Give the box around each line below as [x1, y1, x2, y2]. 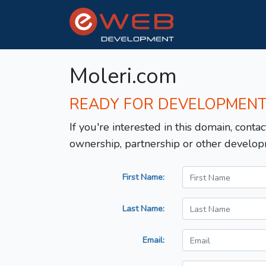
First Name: [122, 171, 164, 183]
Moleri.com [69, 62, 177, 91]
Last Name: [122, 202, 164, 215]
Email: [142, 234, 164, 246]
